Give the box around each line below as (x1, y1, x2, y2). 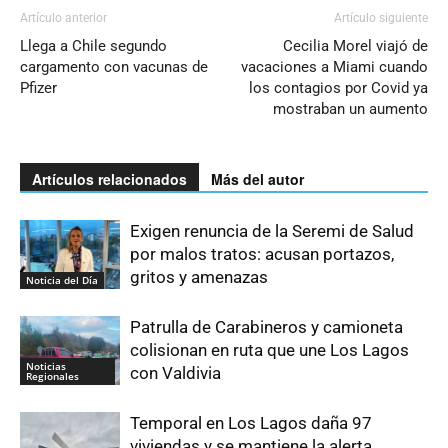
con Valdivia (130, 363, 221, 383)
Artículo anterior (20, 11, 107, 25)
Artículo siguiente (334, 11, 428, 25)
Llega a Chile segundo (20, 37, 167, 55)
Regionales (26, 368, 79, 383)
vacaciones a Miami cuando (241, 58, 428, 76)
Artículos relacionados (32, 169, 187, 189)
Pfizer (20, 79, 57, 97)
